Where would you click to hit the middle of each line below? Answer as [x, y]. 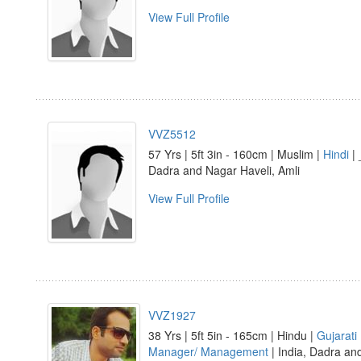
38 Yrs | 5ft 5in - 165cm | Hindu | [232, 335]
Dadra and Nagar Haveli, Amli [224, 170]
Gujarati [337, 335]
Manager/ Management [208, 351]
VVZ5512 [172, 134]
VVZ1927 [172, 315]
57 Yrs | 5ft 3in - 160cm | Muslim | [236, 154]
